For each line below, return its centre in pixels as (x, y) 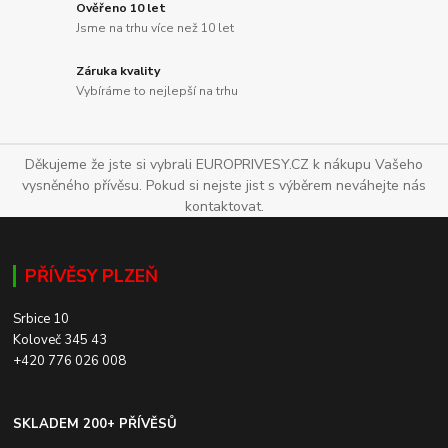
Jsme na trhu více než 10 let (155, 27)
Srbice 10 (41, 319)
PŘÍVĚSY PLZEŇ (91, 276)
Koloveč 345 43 (60, 340)
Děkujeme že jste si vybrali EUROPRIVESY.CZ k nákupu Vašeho (224, 165)
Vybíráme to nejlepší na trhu (157, 90)
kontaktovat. (224, 207)
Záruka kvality (118, 71)
